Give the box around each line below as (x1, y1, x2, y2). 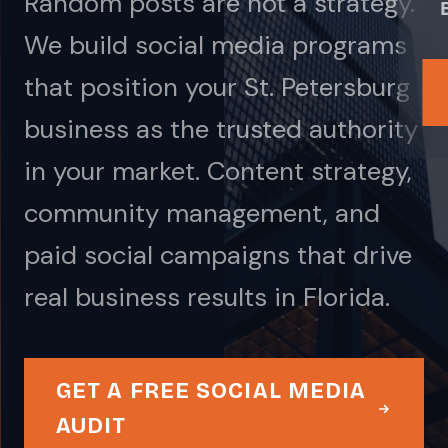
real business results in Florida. (24, 280, 390, 314)
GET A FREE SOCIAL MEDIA (56, 378, 367, 404)
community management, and (24, 196, 380, 230)
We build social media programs (24, 28, 407, 62)
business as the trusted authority (24, 112, 418, 146)
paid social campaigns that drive (24, 238, 412, 272)
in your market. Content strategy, (24, 154, 412, 188)
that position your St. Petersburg (24, 70, 410, 104)
